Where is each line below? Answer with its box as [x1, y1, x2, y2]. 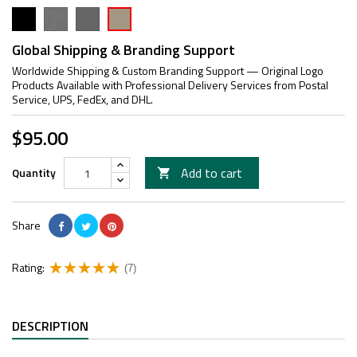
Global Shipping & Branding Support [12, 39, 235, 61]
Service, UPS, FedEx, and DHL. [12, 91, 153, 108]
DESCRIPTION [12, 316, 88, 335]
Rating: [12, 259, 45, 276]
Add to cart [181, 163, 242, 182]
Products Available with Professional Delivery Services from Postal [12, 76, 328, 93]
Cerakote [108, 6, 151, 23]
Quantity [12, 164, 56, 181]
